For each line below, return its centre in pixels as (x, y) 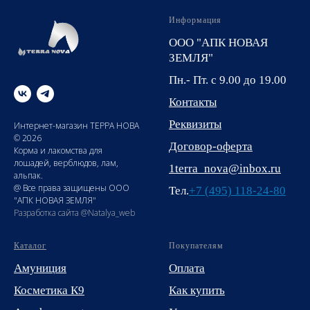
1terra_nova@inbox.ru (225, 169)
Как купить (197, 291)
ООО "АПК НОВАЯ (218, 43)
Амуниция (40, 268)
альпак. (28, 176)
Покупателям (196, 246)
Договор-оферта (211, 147)
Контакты (193, 102)
